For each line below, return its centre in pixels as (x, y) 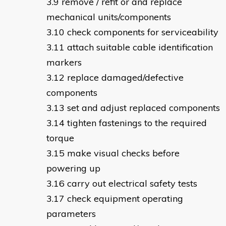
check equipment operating (125, 199)
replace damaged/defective (125, 78)
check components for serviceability (143, 32)
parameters (71, 214)
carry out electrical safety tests (132, 184)
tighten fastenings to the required (137, 123)
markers (64, 63)
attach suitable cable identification (140, 47)
